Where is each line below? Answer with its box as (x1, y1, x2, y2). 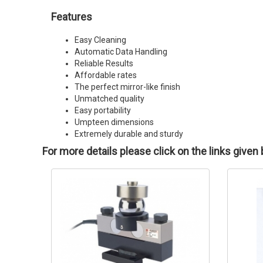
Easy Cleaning (75, 35, 126, 45)
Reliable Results (75, 59, 133, 68)
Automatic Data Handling (75, 47, 167, 56)
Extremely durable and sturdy (75, 129, 183, 139)
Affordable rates (75, 70, 137, 80)
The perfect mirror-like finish (75, 82, 180, 92)
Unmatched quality (75, 94, 144, 103)
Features (51, 11, 92, 23)
